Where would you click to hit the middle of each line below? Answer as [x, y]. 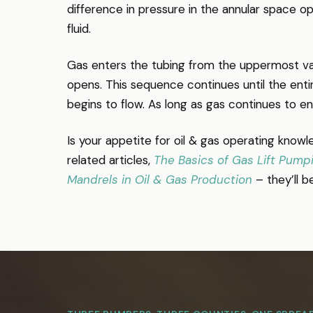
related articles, [110, 160]
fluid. [79, 29]
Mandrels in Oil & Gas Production [160, 180]
